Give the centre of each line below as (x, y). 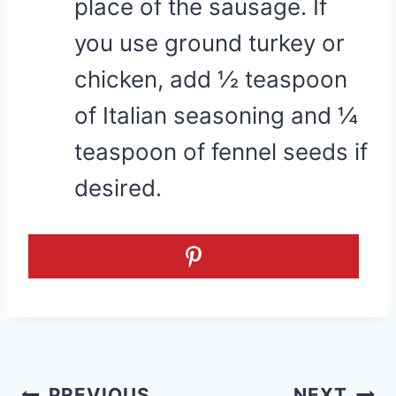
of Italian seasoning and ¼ (216, 115)
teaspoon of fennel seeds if (221, 152)
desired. (118, 188)
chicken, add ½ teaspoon (211, 79)
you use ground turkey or (209, 43)
